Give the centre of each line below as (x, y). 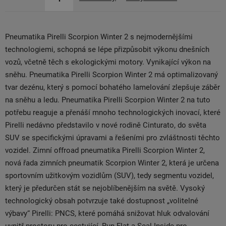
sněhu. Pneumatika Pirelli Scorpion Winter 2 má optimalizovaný (111, 75)
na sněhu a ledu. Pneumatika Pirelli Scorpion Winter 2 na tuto (108, 100)
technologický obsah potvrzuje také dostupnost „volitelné (102, 201)
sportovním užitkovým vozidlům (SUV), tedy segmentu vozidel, (109, 176)
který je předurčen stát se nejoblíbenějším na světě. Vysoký (105, 188)
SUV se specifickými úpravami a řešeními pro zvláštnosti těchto (112, 138)
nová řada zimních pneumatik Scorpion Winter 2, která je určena (112, 163)
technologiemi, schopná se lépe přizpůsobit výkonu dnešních (107, 49)
